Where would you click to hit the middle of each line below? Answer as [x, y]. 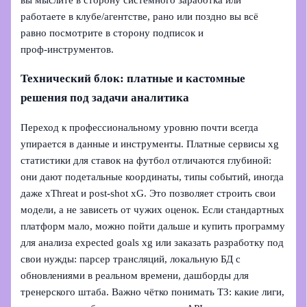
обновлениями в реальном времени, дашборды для [135, 275]
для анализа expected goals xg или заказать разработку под [152, 242]
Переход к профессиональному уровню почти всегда [140, 127]
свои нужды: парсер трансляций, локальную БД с [131, 259]
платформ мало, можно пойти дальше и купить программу [153, 226]
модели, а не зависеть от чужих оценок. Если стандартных [153, 209]
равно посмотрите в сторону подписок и [112, 33]
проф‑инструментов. [67, 49]
